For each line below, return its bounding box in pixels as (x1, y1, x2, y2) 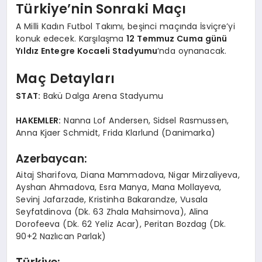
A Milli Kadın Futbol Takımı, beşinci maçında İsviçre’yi (16, 20, 235, 32)
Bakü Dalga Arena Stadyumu (40, 89, 163, 102)
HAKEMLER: (16, 114, 61, 126)
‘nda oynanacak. (157, 44, 227, 57)
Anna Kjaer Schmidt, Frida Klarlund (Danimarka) (16, 126, 215, 139)
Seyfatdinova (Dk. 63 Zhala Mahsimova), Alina (16, 205, 209, 218)
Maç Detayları (16, 69, 115, 88)
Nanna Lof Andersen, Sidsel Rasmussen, (61, 114, 229, 126)
